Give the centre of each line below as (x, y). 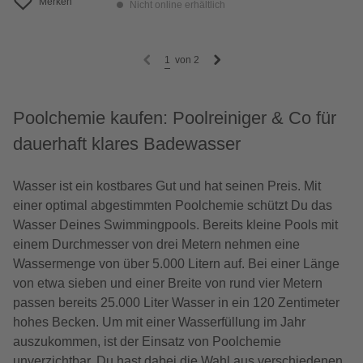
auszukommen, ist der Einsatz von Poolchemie (147, 342)
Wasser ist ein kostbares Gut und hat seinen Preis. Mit (167, 186)
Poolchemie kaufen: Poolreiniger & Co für (175, 118)
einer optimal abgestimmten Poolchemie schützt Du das (173, 206)
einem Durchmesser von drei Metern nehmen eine (156, 245)
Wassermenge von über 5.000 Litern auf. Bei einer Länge (176, 264)
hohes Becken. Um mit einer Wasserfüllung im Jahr (159, 322)
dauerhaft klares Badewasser (127, 144)
